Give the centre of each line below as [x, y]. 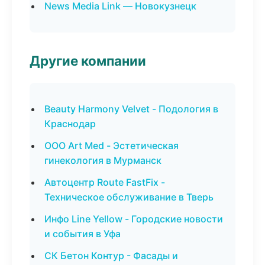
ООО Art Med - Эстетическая [112, 146]
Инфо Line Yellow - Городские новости [134, 219]
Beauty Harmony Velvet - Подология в [131, 109]
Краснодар [70, 124]
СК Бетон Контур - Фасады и [111, 256]
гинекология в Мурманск [103, 160]
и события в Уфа [83, 234]
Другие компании [88, 61]
